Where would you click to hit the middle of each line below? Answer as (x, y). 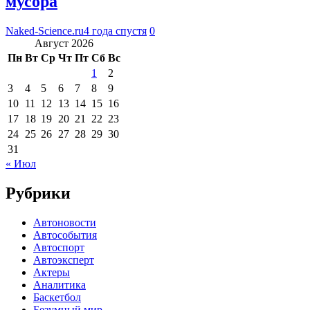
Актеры (52, 272)
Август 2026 (64, 43)
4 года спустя (115, 30)
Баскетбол (57, 297)
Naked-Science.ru (45, 30)
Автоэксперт (64, 259)
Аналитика (60, 284)
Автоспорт (59, 247)
